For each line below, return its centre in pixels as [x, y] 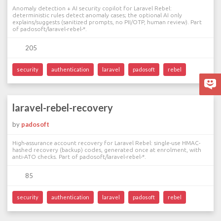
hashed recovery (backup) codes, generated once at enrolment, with [107, 150]
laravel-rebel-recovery [63, 108]
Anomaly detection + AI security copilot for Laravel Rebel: [92, 8]
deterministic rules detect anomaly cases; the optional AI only [97, 15]
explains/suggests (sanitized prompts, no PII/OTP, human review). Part [107, 22]
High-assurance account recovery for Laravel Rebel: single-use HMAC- [106, 143]
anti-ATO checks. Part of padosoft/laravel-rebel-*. [79, 157]
